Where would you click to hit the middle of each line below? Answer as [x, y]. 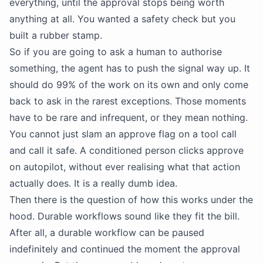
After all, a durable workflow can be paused [107, 232]
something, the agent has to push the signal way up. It [130, 68]
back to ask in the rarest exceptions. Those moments [128, 101]
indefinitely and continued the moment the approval [125, 249]
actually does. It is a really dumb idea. [93, 183]
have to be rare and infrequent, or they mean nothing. [129, 117]
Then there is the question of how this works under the [131, 200]
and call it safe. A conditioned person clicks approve [127, 150]
